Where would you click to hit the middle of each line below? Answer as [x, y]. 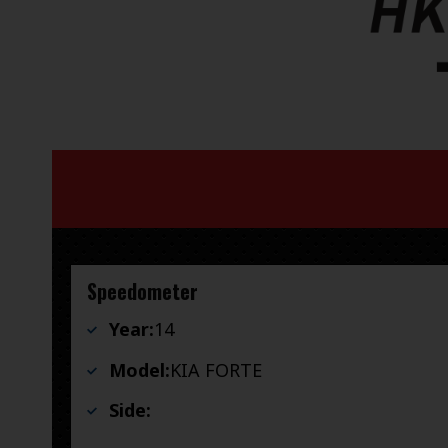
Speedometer [142, 291]
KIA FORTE [216, 369]
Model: [139, 369]
